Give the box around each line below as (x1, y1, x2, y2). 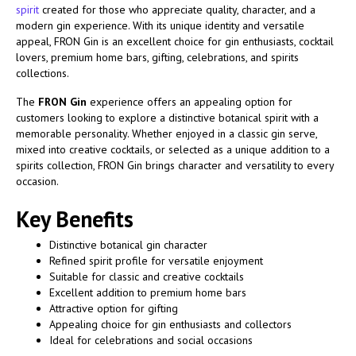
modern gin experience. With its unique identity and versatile (16, 17, 304, 33)
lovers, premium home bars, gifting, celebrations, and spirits (16, 49, 299, 64)
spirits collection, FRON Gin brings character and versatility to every (16, 157, 334, 172)
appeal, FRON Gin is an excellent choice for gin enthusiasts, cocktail (16, 33, 334, 48)
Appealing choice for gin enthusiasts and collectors (49, 316, 292, 331)
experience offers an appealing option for (87, 94, 292, 109)
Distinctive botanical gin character (49, 237, 207, 252)
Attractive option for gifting (49, 300, 178, 315)
